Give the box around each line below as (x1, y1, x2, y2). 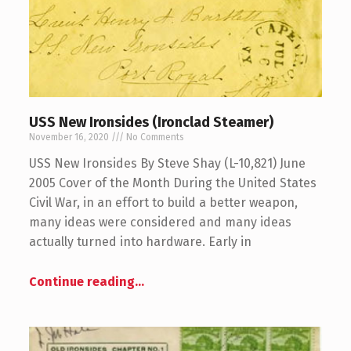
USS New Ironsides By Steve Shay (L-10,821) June (28, 156, 306, 172)
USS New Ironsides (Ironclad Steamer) (28, 114, 273, 132)
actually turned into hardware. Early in (28, 234, 251, 250)
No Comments (123, 132, 184, 143)
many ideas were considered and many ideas (28, 215, 291, 230)
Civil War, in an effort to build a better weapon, (28, 195, 298, 211)
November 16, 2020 (28, 132, 111, 143)
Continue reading (28, 274, 135, 290)
